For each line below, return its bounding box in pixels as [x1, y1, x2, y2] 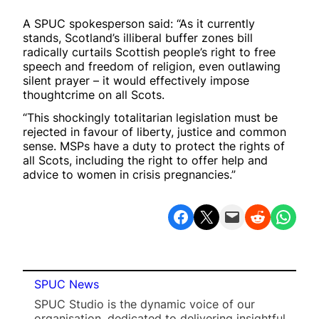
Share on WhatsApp [274, 205, 285, 226]
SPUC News [34, 276, 99, 291]
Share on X [197, 205, 208, 226]
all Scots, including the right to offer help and [23, 152, 268, 167]
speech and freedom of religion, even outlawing [23, 58, 281, 73]
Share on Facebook [172, 205, 181, 226]
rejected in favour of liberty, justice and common [23, 124, 286, 139]
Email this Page [223, 205, 233, 226]
